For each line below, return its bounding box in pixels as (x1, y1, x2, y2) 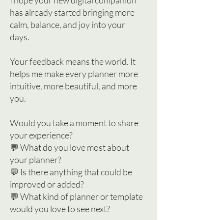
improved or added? (10, 179, 84, 190)
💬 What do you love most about (10, 142, 129, 153)
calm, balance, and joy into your (10, 19, 125, 30)
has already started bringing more (10, 7, 135, 18)
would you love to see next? (10, 203, 110, 215)
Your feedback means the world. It (10, 56, 136, 67)
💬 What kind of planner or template (10, 191, 143, 202)
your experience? (10, 130, 73, 141)
